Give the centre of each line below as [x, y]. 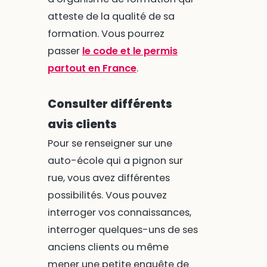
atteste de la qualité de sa [111, 17]
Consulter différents [110, 104]
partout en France [92, 69]
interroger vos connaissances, [119, 213]
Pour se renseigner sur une [110, 144]
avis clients [82, 125]
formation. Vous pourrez [106, 34]
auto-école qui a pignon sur [115, 161]
